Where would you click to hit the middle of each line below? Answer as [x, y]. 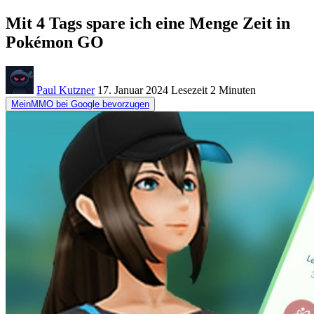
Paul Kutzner [66, 90]
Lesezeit [189, 90]
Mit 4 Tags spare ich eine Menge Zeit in [148, 23]
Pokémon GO [55, 42]
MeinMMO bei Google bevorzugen [80, 104]
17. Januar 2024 [133, 90]
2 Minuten [232, 90]
